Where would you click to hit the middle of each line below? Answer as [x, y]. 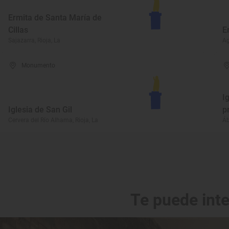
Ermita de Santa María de [55, 18]
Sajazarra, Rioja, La [34, 40]
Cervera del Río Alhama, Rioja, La [53, 120]
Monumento [39, 65]
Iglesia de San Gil [40, 110]
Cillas [18, 30]
